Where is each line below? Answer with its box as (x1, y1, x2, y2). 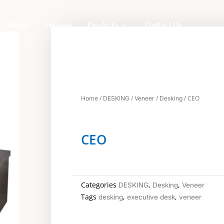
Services (44, 20, 73, 29)
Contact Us (144, 20, 182, 29)
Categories (81, 180, 116, 189)
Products (87, 20, 118, 29)
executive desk (127, 192, 175, 201)
